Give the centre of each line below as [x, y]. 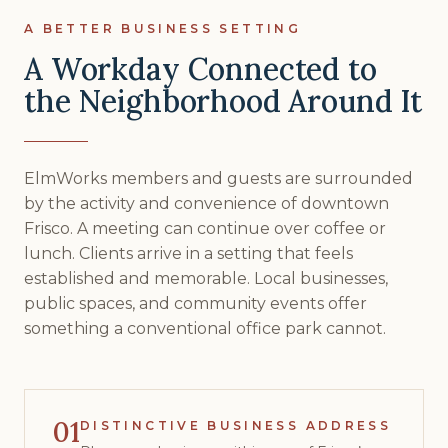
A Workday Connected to [200, 69]
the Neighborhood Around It [223, 101]
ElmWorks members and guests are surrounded [218, 178]
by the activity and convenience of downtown [206, 203]
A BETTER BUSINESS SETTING [162, 28]
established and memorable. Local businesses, [206, 278]
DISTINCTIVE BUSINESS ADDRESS [236, 425]
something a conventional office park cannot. [205, 328]
